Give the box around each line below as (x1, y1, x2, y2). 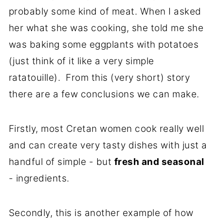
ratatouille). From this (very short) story (8, 72, 190, 84)
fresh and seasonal (114, 156, 204, 168)
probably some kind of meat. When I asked (8, 6, 201, 18)
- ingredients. (8, 173, 70, 184)
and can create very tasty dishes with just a (8, 140, 207, 151)
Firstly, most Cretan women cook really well (8, 123, 204, 135)
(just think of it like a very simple (8, 55, 154, 67)
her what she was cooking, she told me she (8, 22, 204, 34)
